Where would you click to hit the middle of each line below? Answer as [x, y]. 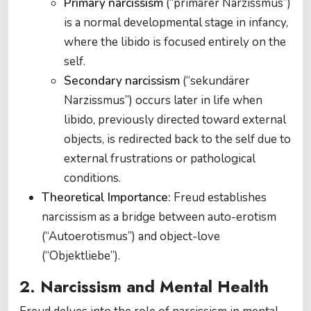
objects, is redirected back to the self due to [177, 139]
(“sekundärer [215, 81]
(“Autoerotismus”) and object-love [131, 236]
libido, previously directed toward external [175, 120]
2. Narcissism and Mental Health [144, 287]
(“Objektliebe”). [81, 256]
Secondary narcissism [122, 81]
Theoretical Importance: [106, 197]
